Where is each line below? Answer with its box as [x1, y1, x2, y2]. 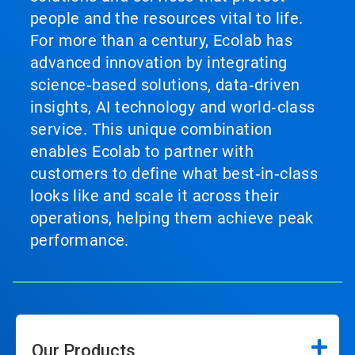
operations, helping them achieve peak [30, 208, 314, 227]
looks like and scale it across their [30, 186, 280, 205]
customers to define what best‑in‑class [30, 164, 319, 183]
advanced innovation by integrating [30, 53, 288, 72]
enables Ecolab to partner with [30, 142, 254, 161]
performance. [30, 231, 129, 250]
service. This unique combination [30, 120, 273, 139]
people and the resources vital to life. [30, 9, 303, 28]
